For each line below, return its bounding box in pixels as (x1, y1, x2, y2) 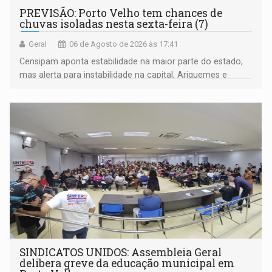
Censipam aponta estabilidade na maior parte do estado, (19, 56, 243, 67)
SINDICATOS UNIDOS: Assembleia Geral (19, 245, 222, 260)
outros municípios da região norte (19, 83, 157, 93)
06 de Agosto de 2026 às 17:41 (69, 39, 178, 49)
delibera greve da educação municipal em (19, 256, 235, 271)
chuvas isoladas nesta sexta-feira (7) (19, 17, 209, 32)
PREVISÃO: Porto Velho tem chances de (19, 6, 223, 21)
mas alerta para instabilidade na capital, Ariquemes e (19, 70, 228, 80)
